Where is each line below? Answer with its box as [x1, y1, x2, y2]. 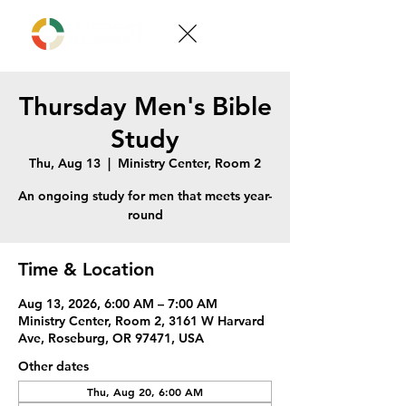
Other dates [18, 358, 89, 374]
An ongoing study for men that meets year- [18, 188, 272, 204]
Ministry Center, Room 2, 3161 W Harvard [18, 313, 265, 329]
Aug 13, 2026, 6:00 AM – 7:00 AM [18, 295, 217, 312]
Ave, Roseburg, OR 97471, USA [18, 330, 204, 346]
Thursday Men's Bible [18, 91, 272, 121]
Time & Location [18, 258, 154, 280]
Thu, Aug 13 [29, 155, 101, 171]
